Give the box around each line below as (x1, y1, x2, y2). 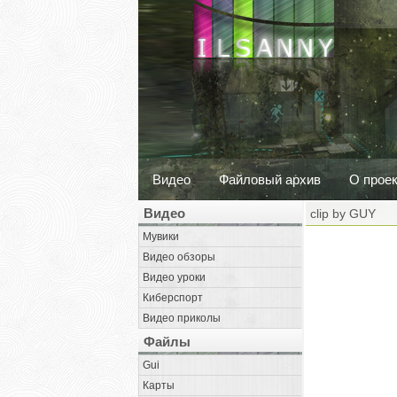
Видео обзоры (143, 251, 215, 263)
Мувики (143, 230, 179, 243)
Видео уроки (143, 271, 206, 284)
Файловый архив (219, 172, 321, 187)
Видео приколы (143, 312, 221, 324)
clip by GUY (310, 206, 376, 221)
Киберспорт (143, 292, 203, 304)
